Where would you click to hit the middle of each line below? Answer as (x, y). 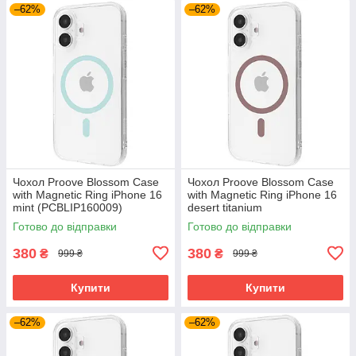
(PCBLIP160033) (230, 220)
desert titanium (225, 207)
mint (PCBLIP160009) (68, 207)
